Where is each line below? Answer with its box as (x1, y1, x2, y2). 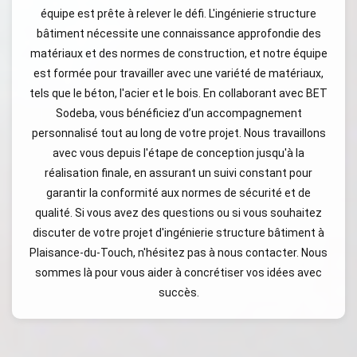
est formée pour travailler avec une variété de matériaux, (33, 67, 324, 80)
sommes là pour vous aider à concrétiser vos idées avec (35, 266, 322, 279)
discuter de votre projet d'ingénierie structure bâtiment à (33, 226, 324, 239)
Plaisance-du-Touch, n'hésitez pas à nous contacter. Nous (29, 246, 328, 259)
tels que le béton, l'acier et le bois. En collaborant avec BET (29, 87, 328, 100)
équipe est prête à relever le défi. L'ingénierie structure (41, 7, 316, 20)
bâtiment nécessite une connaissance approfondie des (36, 27, 321, 40)
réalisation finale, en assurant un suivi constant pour (45, 167, 312, 179)
